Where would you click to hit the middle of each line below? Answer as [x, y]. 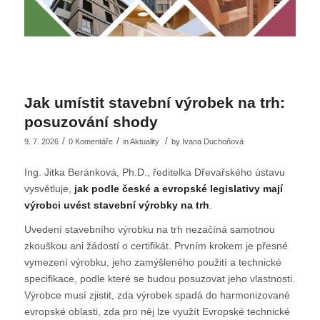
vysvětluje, [49, 188]
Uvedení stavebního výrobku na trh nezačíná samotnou [149, 230]
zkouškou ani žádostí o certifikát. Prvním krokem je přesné [156, 246]
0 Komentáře [90, 141]
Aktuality [144, 141]
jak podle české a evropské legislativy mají [178, 188]
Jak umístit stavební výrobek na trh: [154, 102]
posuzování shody [91, 121]
